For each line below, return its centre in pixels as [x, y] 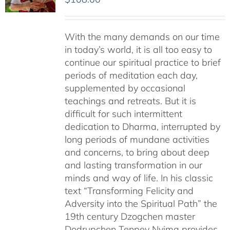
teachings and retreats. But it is [130, 101]
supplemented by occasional [125, 88]
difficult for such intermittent [123, 114]
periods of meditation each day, [131, 75]
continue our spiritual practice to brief [142, 62]
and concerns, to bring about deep [137, 152]
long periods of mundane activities [137, 139]
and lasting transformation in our [133, 165]
